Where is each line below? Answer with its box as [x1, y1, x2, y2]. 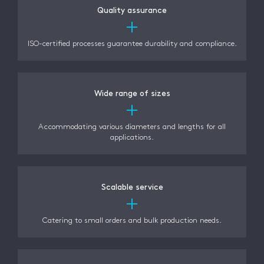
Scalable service [101, 183, 163, 191]
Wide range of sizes [94, 90, 170, 97]
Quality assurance [97, 6, 167, 14]
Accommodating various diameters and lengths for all [38, 123, 226, 130]
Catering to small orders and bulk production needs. [42, 217, 222, 224]
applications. [110, 134, 154, 141]
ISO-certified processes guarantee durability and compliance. [27, 40, 237, 47]
